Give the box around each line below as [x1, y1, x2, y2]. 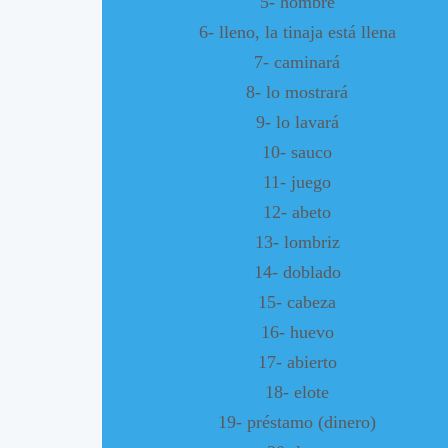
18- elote [265, 381, 329, 402]
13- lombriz [254, 231, 340, 252]
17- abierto [257, 351, 337, 372]
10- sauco [262, 141, 332, 162]
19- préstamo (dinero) [218, 411, 376, 432]
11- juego [263, 171, 331, 192]
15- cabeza [258, 291, 336, 312]
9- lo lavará [255, 111, 339, 132]
